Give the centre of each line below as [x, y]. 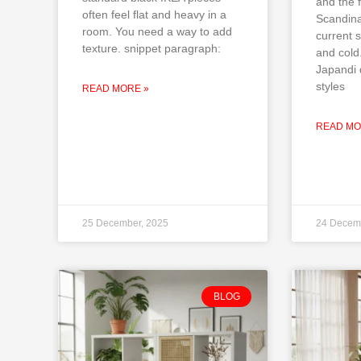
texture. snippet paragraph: [151, 49]
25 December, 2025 [125, 223]
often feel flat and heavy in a [154, 15]
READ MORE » [116, 89]
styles [330, 86]
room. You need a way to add [157, 32]
